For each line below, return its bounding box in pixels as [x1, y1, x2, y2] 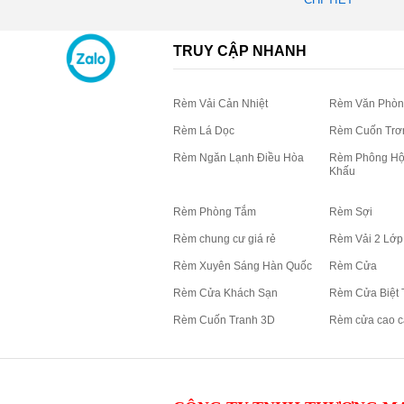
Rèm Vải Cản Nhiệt [173, 96, 268, 110]
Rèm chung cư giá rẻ [173, 232, 276, 245]
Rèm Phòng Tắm [173, 205, 256, 218]
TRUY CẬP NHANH [173, 42, 307, 59]
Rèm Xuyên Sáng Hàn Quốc [173, 259, 312, 272]
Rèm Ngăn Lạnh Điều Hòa [173, 151, 304, 164]
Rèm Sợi [328, 205, 372, 218]
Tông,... [304, 5, 344, 20]
